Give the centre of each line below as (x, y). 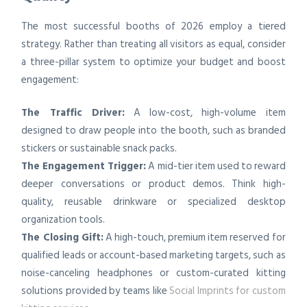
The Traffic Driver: (73, 113)
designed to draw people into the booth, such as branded (153, 131)
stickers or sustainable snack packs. (99, 148)
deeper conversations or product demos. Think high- (153, 184)
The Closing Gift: (62, 237)
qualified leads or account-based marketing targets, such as (153, 255)
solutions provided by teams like (96, 291)
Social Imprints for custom (228, 291)
